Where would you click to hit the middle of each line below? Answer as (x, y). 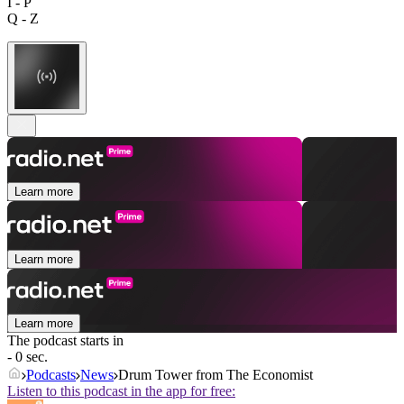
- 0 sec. (28, 357)
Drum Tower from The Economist (216, 375)
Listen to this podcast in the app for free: (121, 391)
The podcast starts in (65, 341)
